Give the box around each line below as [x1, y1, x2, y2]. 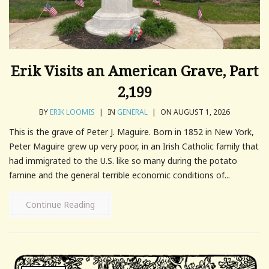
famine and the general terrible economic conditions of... [9, 169, 230, 181]
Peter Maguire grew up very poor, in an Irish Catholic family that [9, 140, 259, 152]
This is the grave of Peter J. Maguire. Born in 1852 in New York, [9, 125, 254, 138]
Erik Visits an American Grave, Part [11, 60, 258, 80]
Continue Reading [26, 198, 95, 210]
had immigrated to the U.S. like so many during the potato [9, 154, 237, 166]
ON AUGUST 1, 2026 [159, 106, 230, 117]
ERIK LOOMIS [50, 106, 95, 117]
